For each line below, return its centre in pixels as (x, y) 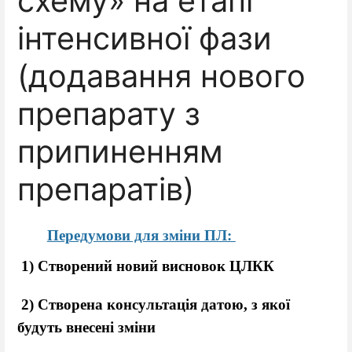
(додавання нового (161, 77)
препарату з (109, 114)
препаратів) (106, 190)
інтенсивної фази (145, 39)
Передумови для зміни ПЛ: (141, 235)
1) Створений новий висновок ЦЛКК (148, 266)
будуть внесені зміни (86, 327)
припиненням (120, 152)
